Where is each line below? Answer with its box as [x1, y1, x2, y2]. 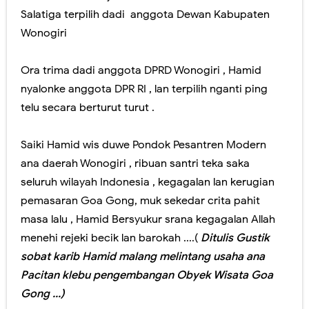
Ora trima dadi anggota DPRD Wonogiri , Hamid [21, 63, 261, 77]
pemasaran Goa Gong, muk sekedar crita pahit [21, 193, 260, 208]
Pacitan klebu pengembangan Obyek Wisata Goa [21, 268, 273, 282]
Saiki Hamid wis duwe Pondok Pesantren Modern [21, 137, 269, 152]
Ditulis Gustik [201, 230, 270, 245]
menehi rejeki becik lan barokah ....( [21, 230, 201, 245]
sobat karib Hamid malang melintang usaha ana [21, 249, 265, 263]
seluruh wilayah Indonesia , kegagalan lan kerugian [21, 175, 275, 189]
